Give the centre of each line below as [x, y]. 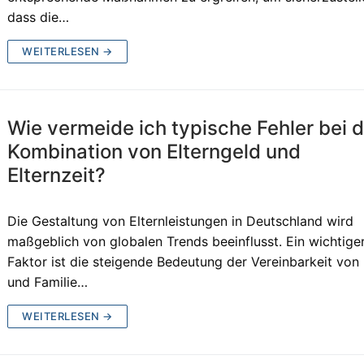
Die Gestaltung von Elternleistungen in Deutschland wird [181, 221]
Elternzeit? [57, 175]
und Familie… [48, 282]
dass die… [39, 17]
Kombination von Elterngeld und [154, 151]
